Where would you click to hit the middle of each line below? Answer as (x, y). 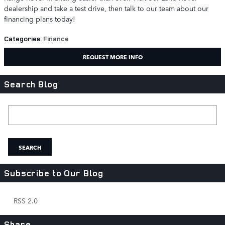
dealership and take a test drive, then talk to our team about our (106, 8)
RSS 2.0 (25, 200)
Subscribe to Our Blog (54, 173)
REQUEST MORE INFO (113, 57)
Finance (56, 38)
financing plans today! (40, 19)
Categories (22, 38)
